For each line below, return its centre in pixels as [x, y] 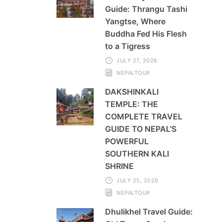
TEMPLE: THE [131, 104]
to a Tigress [127, 46]
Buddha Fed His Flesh [146, 34]
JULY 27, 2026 [137, 61]
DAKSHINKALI [132, 92]
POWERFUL [127, 141]
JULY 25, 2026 [138, 181]
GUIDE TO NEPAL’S [140, 129]
